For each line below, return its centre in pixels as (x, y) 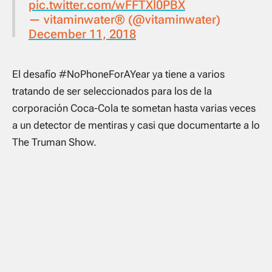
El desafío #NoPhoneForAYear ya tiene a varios (118, 74)
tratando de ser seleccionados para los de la (112, 91)
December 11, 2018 (82, 34)
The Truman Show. (54, 142)
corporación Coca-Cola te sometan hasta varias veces (134, 108)
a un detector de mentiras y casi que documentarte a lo (136, 125)
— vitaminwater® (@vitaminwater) (124, 19)
